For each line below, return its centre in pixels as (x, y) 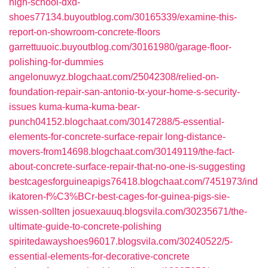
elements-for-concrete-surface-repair (86, 137)
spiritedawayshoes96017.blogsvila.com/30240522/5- (121, 241)
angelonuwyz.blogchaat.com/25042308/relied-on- (114, 77)
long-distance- (195, 137)
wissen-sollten (39, 211)
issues (23, 107)
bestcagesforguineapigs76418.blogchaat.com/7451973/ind (133, 182)
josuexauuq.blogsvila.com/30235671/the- (160, 211)
